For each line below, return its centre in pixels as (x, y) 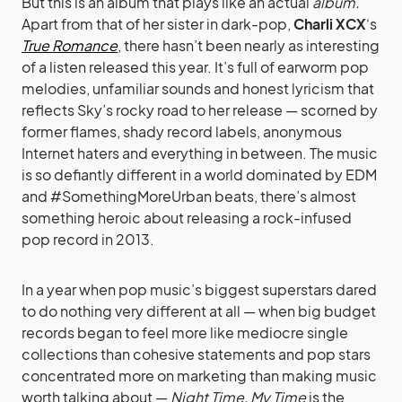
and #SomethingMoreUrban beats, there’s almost (189, 196)
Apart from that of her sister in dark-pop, (157, 23)
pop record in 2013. (88, 239)
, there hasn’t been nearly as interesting (249, 45)
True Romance (70, 45)
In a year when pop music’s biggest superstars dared (199, 289)
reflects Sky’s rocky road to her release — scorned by (200, 109)
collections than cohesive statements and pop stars (196, 354)
